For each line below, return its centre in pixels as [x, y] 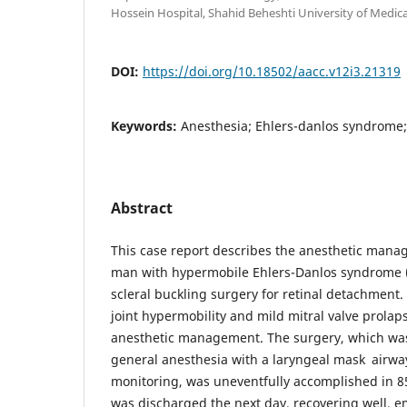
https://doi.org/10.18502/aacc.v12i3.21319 [272, 71]
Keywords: [146, 125]
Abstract [142, 208]
